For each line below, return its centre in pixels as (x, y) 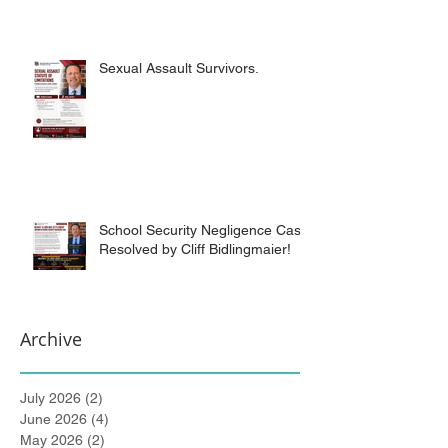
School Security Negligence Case (204, 274)
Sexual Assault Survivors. (179, 112)
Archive (51, 383)
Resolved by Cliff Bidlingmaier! (195, 293)
